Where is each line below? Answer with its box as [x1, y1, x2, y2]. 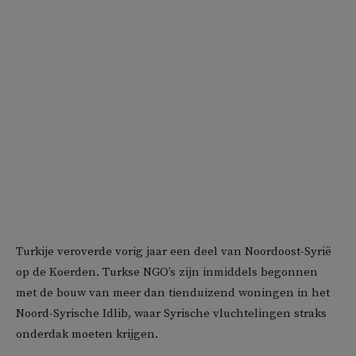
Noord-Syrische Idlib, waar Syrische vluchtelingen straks [16, 306, 327, 322]
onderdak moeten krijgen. [16, 327, 158, 342]
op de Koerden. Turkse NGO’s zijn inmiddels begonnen [16, 265, 318, 281]
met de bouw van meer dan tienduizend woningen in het [16, 285, 330, 301]
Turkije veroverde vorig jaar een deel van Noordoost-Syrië [16, 244, 331, 260]
